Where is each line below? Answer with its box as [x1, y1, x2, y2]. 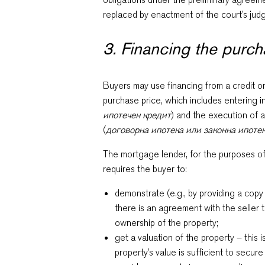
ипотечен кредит [103, 109, 172, 121]
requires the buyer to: [103, 163, 188, 175]
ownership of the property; [115, 216, 219, 229]
